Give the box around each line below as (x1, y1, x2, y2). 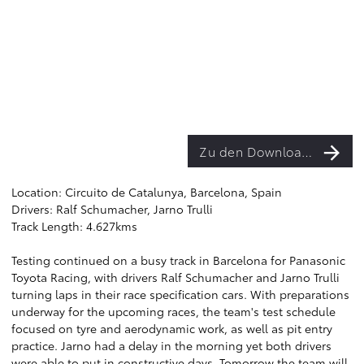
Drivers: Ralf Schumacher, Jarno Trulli (11, 201, 213, 217)
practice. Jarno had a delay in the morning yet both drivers (11, 337, 331, 353)
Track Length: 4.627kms (11, 218, 137, 234)
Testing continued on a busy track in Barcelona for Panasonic (11, 252, 345, 268)
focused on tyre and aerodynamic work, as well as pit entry (11, 320, 332, 336)
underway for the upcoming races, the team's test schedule (11, 303, 336, 319)
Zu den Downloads (301, 142, 312, 160)
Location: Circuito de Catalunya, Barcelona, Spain (11, 184, 282, 200)
